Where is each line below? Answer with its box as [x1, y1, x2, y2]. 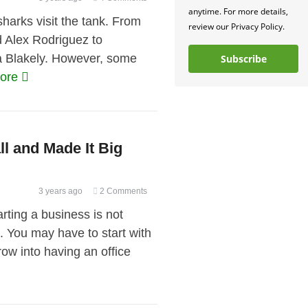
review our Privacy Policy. [188, 21, 285, 32]
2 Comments [100, 186, 147, 196]
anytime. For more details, [188, 5, 288, 17]
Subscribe [220, 52, 267, 65]
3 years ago [36, 186, 82, 196]
